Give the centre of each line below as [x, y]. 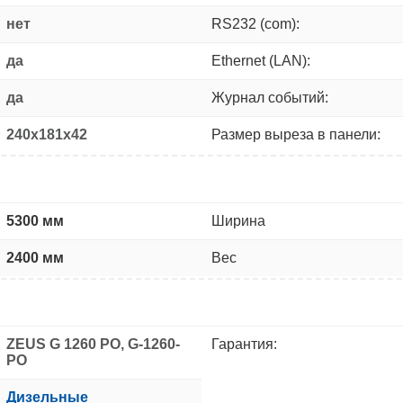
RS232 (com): [255, 23]
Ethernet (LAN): [261, 60]
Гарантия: [244, 344]
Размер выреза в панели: [296, 134]
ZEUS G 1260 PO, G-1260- [93, 344]
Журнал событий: [270, 97]
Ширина [238, 220]
